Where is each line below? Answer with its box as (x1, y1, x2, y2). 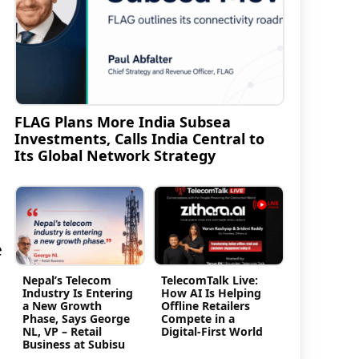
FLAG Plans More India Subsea (14, 112, 231, 132)
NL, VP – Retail (22, 323, 102, 339)
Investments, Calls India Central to (14, 129, 264, 149)
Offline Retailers (161, 297, 251, 313)
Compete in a (161, 310, 236, 326)
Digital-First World (161, 323, 264, 339)
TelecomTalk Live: (161, 272, 259, 288)
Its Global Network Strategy (14, 146, 216, 166)
